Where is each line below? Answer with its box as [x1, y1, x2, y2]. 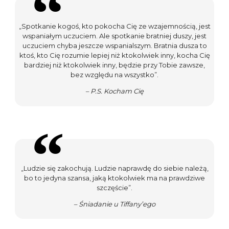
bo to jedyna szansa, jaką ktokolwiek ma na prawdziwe [24, 173, 205, 182]
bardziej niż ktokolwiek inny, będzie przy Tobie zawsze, [24, 61, 205, 70]
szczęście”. [97, 183, 132, 192]
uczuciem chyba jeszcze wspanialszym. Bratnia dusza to [22, 41, 207, 50]
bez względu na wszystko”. [71, 71, 158, 79]
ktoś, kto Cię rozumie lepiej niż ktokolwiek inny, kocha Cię [19, 51, 210, 60]
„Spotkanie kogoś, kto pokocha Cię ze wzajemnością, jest [18, 22, 211, 31]
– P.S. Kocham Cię [85, 87, 144, 96]
